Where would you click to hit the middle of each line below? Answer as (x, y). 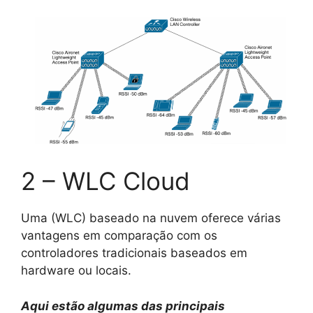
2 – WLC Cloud (105, 181)
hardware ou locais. (78, 271)
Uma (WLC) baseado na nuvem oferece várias (151, 218)
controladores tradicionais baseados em (134, 253)
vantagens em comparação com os (119, 236)
